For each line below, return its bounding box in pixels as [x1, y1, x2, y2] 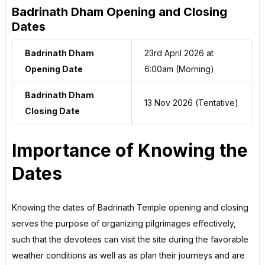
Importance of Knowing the [12, 139, 248, 161]
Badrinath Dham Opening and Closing [12, 4, 227, 19]
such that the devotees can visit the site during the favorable [12, 234, 248, 245]
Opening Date [25, 63, 83, 74]
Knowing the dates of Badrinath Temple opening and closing [12, 202, 248, 213]
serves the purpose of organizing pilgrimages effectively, [12, 218, 236, 229]
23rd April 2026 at [144, 47, 214, 58]
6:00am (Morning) [144, 63, 214, 74]
